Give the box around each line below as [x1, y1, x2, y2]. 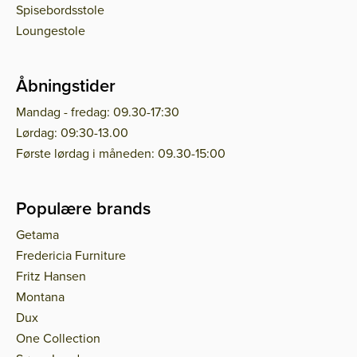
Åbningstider [16, 73, 116, 99]
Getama [16, 226, 59, 244]
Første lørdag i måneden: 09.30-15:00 [16, 144, 226, 163]
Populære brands [16, 195, 151, 222]
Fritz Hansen [16, 267, 86, 285]
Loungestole [16, 22, 85, 40]
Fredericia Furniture [16, 246, 126, 265]
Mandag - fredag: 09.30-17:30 [16, 103, 179, 121]
